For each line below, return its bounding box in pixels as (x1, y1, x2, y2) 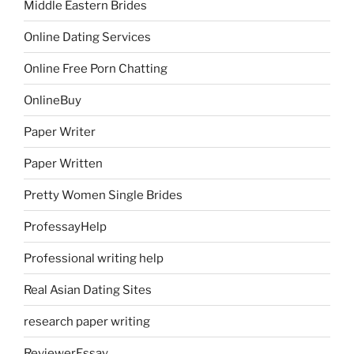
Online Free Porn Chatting (24, 61, 168, 76)
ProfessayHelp (24, 219, 107, 234)
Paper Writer (24, 124, 96, 139)
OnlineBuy (24, 92, 81, 107)
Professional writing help (24, 250, 164, 265)
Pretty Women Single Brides (24, 187, 183, 202)
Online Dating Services (24, 29, 151, 44)
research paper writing (24, 314, 150, 329)
